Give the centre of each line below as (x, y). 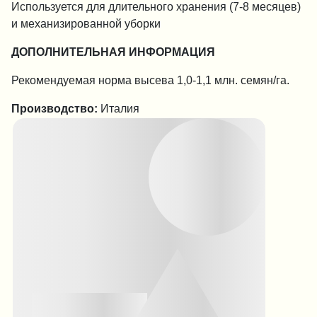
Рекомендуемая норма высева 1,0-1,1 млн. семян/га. (152, 80)
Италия (119, 108)
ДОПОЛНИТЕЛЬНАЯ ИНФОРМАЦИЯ (113, 52)
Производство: (54, 108)
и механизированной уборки (86, 23)
